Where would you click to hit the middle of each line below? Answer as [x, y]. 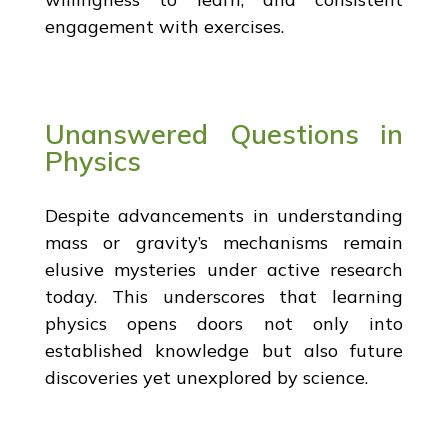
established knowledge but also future [224, 350]
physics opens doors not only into [224, 323]
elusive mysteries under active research [224, 269]
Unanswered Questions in [224, 133]
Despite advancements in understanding [224, 215]
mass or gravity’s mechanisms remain [224, 242]
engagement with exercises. [164, 26]
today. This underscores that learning [224, 296]
